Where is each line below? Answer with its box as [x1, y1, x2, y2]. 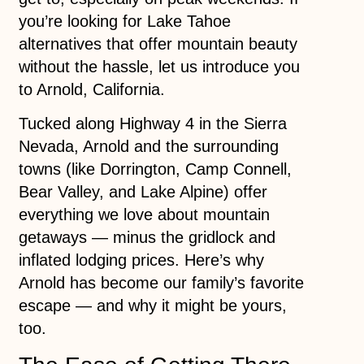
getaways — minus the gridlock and [18, 228, 275, 247]
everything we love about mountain [18, 206, 270, 224]
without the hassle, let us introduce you [18, 57, 300, 76]
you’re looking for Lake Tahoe [18, 11, 231, 30]
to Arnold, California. [18, 80, 165, 98]
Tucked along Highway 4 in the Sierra [18, 115, 287, 133]
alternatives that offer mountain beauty [18, 34, 297, 53]
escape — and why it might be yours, [18, 297, 287, 315]
